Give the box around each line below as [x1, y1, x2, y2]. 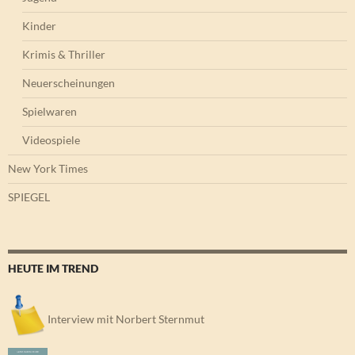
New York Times [8, 162, 88, 176]
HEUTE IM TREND [8, 261, 98, 276]
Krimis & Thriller [22, 48, 105, 62]
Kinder [22, 19, 56, 33]
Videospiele [22, 133, 80, 147]
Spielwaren [22, 105, 77, 119]
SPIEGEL [8, 190, 50, 204]
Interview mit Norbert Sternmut [48, 311, 204, 326]
